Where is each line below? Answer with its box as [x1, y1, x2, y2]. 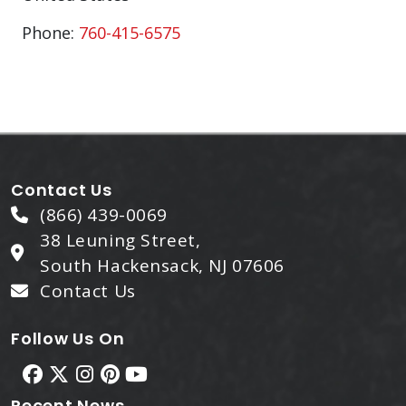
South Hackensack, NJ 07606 [40, 254, 285, 277]
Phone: [22, 22, 79, 43]
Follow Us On [11, 327, 125, 350]
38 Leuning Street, [40, 228, 201, 252]
